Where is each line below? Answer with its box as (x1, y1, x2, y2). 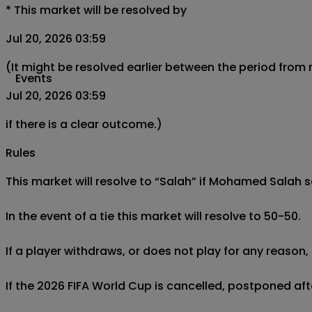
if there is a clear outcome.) (6, 116, 162, 133)
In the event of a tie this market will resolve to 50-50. (6, 208, 301, 225)
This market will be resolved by (14, 2, 187, 19)
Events (15, 70, 52, 86)
